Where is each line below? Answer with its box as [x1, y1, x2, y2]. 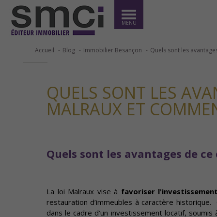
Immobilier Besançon [83, 46, 142, 54]
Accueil [35, 46, 54, 54]
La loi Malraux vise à [46, 186, 121, 196]
